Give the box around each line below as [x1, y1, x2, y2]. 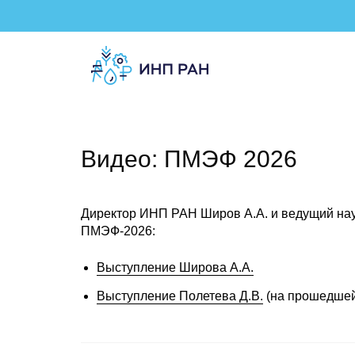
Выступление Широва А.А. [97, 261, 254, 274]
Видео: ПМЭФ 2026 [81, 146, 297, 172]
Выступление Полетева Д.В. [97, 289, 263, 303]
